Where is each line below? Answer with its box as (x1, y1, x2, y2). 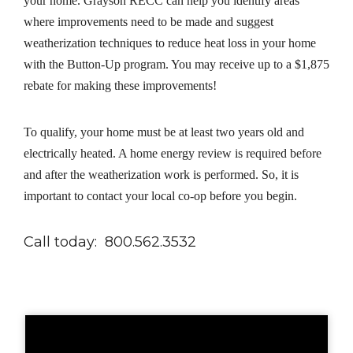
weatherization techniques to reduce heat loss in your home (24, 35, 316, 50)
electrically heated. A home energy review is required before (24, 146, 321, 160)
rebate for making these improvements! (24, 78, 217, 92)
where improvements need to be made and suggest (24, 14, 273, 28)
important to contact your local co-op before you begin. (24, 188, 297, 203)
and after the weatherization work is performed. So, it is (24, 167, 299, 181)
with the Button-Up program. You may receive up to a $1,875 (24, 57, 329, 71)
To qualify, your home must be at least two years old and (24, 124, 304, 139)
